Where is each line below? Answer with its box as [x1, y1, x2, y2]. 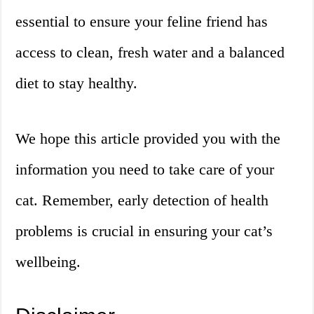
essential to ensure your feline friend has [15, 13, 268, 31]
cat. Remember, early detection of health [15, 191, 269, 210]
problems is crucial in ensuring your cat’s [15, 222, 273, 240]
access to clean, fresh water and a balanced [15, 43, 285, 62]
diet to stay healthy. [15, 74, 138, 93]
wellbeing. [15, 253, 81, 271]
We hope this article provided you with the [15, 130, 281, 148]
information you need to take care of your [15, 161, 275, 179]
